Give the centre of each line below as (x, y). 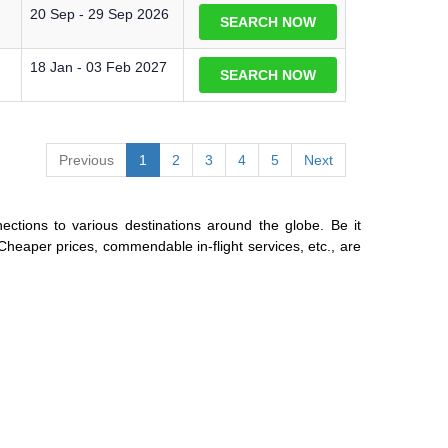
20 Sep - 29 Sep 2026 (99, 14)
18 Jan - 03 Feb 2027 (98, 67)
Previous (86, 159)
